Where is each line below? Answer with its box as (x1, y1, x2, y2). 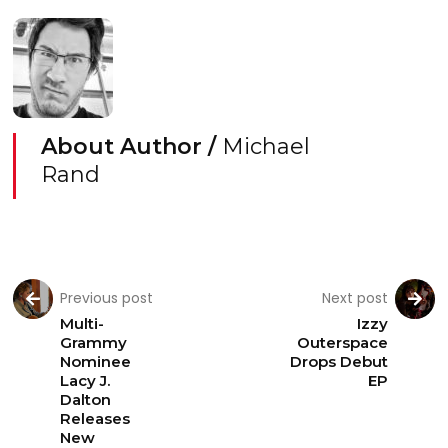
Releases (60, 409, 131, 428)
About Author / (41, 133, 223, 160)
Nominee (60, 352, 132, 371)
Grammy (60, 333, 128, 352)
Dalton (60, 390, 112, 409)
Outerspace (296, 333, 388, 352)
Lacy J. (60, 371, 111, 390)
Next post (321, 288, 388, 308)
